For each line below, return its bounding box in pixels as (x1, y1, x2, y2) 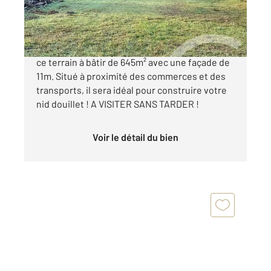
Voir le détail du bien (98, 131, 178, 143)
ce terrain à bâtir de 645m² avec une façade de (36, 56, 230, 68)
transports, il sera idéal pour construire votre (36, 83, 227, 96)
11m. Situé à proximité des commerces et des (36, 70, 226, 82)
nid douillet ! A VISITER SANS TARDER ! (36, 97, 199, 109)
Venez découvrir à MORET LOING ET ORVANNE (36, 42, 229, 54)
